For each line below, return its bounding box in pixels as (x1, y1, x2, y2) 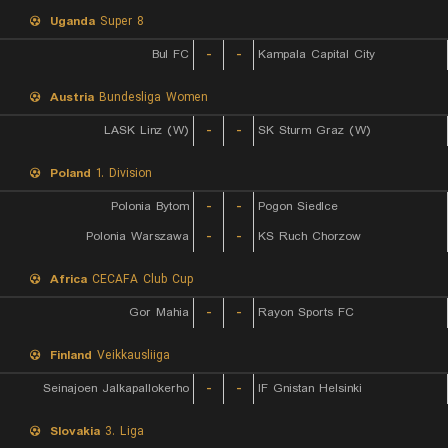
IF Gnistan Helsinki (258, 379, 362, 398)
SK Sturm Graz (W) (258, 121, 371, 140)
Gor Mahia (129, 303, 189, 322)
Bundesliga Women (94, 88, 208, 107)
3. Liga (100, 422, 144, 441)
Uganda (50, 12, 95, 31)
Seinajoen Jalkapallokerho (43, 379, 189, 398)
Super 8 (95, 12, 144, 31)
